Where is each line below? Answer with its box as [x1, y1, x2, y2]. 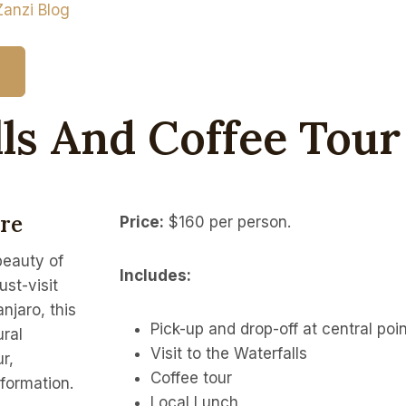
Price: [120, 212, 164, 231]
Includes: [120, 266, 191, 285]
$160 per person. [164, 212, 291, 231]
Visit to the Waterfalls [150, 343, 307, 362]
